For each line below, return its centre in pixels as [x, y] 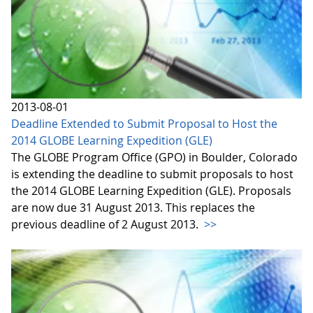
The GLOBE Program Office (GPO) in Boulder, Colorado [154, 158]
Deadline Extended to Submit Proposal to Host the [144, 124]
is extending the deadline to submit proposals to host [152, 174]
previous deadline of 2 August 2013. [106, 225]
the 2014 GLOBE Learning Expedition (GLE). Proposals [151, 191]
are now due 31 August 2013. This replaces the [133, 208]
